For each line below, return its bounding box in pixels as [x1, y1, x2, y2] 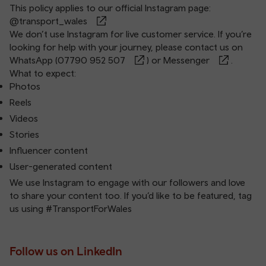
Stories [9, 129, 39, 140]
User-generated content [9, 161, 112, 172]
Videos [9, 113, 38, 123]
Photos [9, 81, 40, 91]
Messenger [163, 55, 210, 65]
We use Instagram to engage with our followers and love [9, 177, 245, 188]
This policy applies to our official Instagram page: [9, 2, 211, 13]
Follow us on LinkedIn [9, 244, 122, 258]
